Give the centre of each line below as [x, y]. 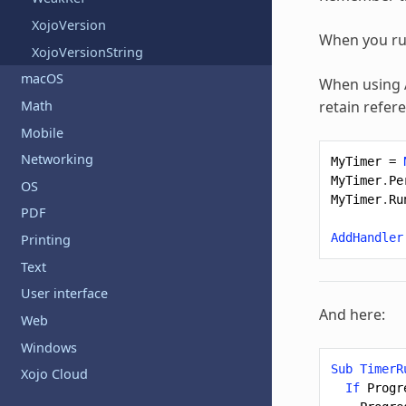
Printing [46, 240]
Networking [58, 159]
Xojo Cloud [55, 374]
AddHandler [367, 237]
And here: [352, 314]
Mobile [43, 132]
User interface [65, 294]
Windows [49, 347]
